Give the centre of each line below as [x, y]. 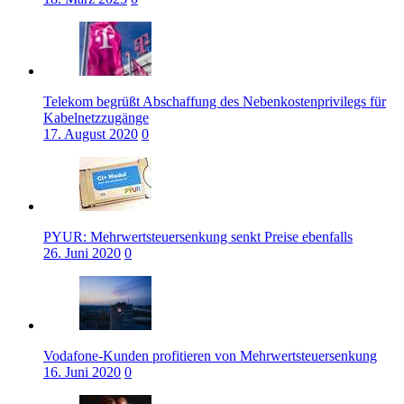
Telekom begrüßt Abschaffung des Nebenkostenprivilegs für [215, 101]
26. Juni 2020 [82, 252]
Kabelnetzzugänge [96, 117]
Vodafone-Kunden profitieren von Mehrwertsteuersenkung [210, 355]
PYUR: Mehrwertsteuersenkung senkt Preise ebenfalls [198, 236]
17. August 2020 [91, 133]
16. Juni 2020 [82, 372]
